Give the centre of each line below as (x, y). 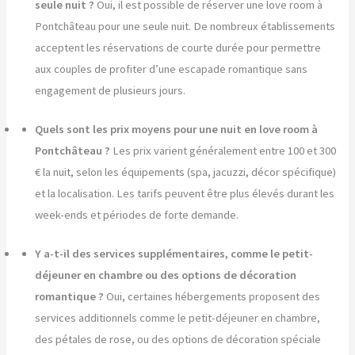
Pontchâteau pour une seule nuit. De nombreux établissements (185, 27)
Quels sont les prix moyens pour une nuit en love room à (177, 130)
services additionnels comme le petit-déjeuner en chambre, (178, 318)
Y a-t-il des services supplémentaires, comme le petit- (174, 254)
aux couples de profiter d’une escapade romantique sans (172, 69)
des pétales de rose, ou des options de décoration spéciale (178, 340)
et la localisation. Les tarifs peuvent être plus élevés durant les (185, 194)
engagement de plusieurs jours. (111, 91)
